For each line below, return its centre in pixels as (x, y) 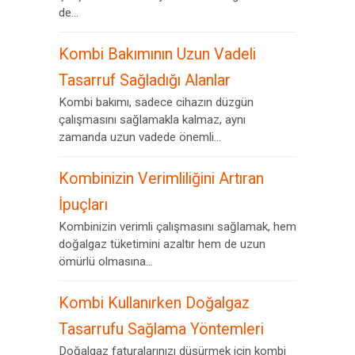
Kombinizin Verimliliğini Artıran (161, 179)
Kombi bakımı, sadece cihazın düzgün (156, 102)
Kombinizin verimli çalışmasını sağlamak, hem (177, 227)
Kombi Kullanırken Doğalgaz (154, 303)
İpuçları (83, 205)
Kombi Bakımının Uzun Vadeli (157, 54)
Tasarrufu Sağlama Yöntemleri (161, 329)
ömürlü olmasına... (106, 261)
